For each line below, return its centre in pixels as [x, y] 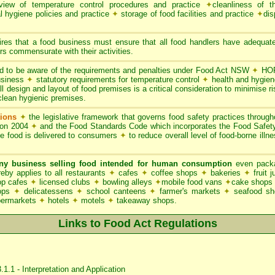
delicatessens [48, 191]
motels [94, 200]
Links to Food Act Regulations [137, 223]
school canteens [118, 191]
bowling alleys [128, 182]
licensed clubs [66, 182]
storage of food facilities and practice [187, 14]
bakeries [226, 173]
